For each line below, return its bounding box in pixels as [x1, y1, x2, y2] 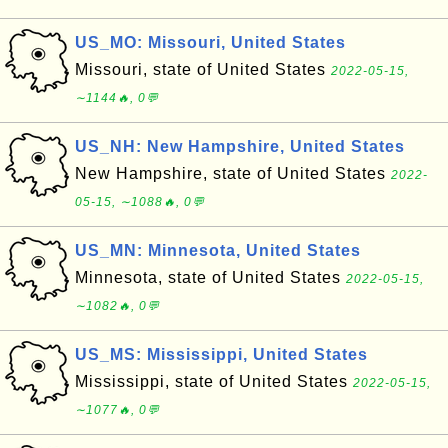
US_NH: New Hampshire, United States [75, 138, 405, 155]
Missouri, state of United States [75, 61, 331, 78]
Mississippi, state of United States [75, 373, 353, 390]
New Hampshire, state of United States [75, 165, 391, 182]
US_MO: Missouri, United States [75, 34, 346, 51]
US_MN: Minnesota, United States [75, 242, 361, 259]
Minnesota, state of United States [75, 269, 346, 286]
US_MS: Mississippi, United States [75, 346, 368, 363]
